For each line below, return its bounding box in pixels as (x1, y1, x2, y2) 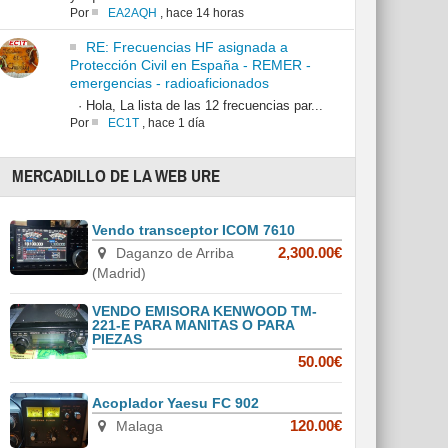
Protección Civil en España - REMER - (69, 57, 311, 74)
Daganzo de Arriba (112, 245, 234, 262)
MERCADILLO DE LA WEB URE (12, 166, 221, 188)
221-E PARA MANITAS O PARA (92, 317, 295, 334)
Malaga (112, 418, 163, 435)
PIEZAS (92, 331, 143, 348)
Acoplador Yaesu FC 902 (92, 395, 260, 412)
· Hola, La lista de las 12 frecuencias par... (69, 98, 323, 114)
